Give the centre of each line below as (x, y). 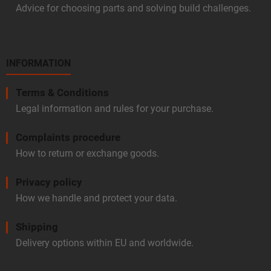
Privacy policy (49, 182)
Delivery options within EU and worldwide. (105, 243)
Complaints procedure (68, 138)
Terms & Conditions (62, 93)
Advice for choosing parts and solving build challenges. (133, 8)
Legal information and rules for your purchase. (115, 109)
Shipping (37, 227)
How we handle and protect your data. (96, 198)
